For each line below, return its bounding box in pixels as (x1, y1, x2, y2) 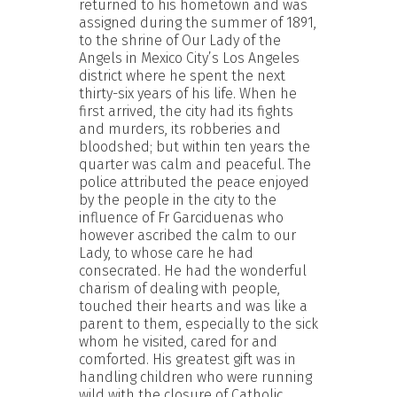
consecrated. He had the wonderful (79, 261, 307, 279)
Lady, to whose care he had (79, 244, 253, 261)
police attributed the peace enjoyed (79, 173, 309, 191)
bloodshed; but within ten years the (79, 137, 310, 155)
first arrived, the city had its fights (79, 102, 293, 120)
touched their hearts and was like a (79, 297, 307, 315)
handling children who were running (79, 368, 312, 385)
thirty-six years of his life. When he (79, 84, 297, 102)
